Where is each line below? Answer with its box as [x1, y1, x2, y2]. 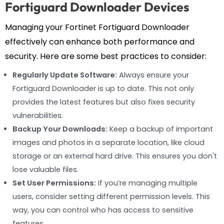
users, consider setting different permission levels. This [12, 191, 210, 202]
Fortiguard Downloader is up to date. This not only [12, 83, 194, 94]
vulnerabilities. [12, 110, 63, 121]
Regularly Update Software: [12, 70, 117, 80]
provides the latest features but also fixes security [12, 97, 195, 107]
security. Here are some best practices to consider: [5, 50, 206, 62]
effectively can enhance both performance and [5, 36, 194, 48]
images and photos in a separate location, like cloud [12, 137, 204, 148]
